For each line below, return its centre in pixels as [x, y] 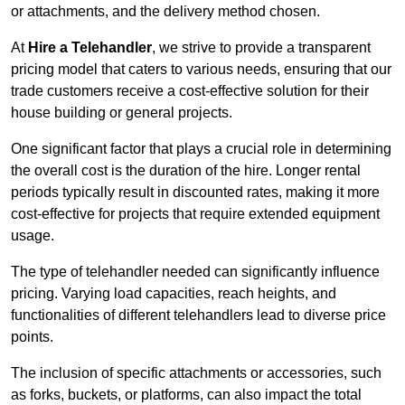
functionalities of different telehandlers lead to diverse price [198, 316]
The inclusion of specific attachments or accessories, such [196, 373]
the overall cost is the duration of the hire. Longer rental [186, 171]
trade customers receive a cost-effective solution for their [190, 91]
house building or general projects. [122, 113]
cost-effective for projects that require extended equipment [195, 214]
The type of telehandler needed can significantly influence [195, 272]
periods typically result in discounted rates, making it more [195, 193]
